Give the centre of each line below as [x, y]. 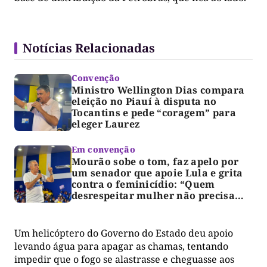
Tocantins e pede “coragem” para [154, 112]
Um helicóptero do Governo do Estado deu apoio [124, 233]
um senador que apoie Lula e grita [157, 173]
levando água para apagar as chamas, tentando [121, 246]
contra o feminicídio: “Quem [143, 184]
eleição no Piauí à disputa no [144, 101]
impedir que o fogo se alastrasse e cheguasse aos [124, 259]
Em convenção [103, 149]
